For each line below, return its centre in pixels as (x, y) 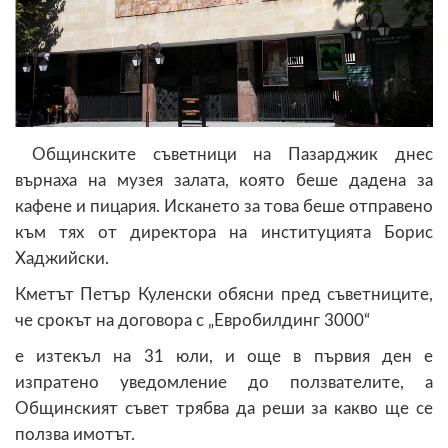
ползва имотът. (75, 434)
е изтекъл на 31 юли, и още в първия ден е (224, 356)
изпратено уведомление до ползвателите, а (224, 382)
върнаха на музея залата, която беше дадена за (224, 180)
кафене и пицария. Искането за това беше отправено (224, 206)
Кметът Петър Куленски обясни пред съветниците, (224, 294)
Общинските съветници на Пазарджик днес (224, 154)
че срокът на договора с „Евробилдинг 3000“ (192, 320)
